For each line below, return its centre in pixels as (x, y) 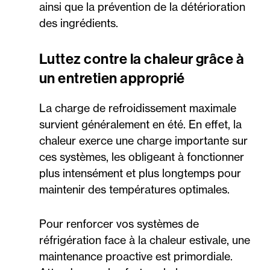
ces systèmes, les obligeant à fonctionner (142, 157)
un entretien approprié (112, 79)
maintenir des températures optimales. (134, 190)
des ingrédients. (79, 23)
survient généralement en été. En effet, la (140, 124)
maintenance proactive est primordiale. (136, 256)
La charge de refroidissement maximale (138, 108)
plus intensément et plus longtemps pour (140, 173)
